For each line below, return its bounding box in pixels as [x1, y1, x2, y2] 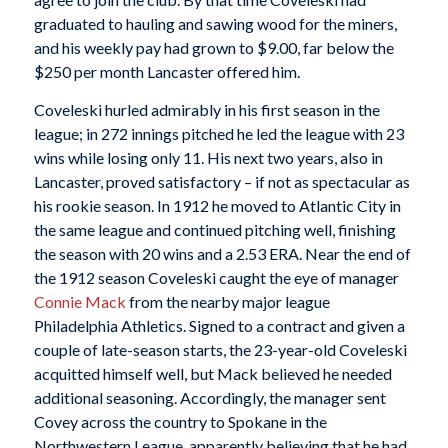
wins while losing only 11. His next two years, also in [33, 147, 383, 167]
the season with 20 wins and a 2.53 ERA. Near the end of [33, 243, 411, 263]
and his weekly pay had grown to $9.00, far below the [33, 38, 394, 58]
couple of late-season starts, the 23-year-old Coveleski [33, 339, 407, 359]
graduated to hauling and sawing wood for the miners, [33, 14, 397, 34]
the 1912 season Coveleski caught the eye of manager [33, 267, 399, 287]
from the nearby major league [125, 291, 330, 311]
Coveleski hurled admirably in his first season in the [33, 99, 380, 119]
